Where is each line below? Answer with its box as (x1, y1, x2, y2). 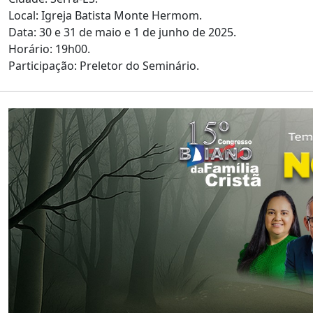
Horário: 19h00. (8, 41, 90, 57)
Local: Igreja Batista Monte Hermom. (8, 8, 202, 24)
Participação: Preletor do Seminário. (8, 58, 199, 74)
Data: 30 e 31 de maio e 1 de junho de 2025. (8, 24, 236, 41)
